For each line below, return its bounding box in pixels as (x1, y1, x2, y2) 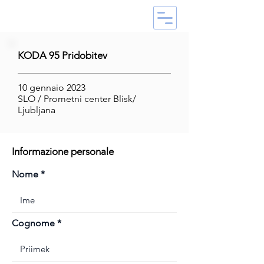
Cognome (12, 217, 55, 229)
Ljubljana (18, 104, 55, 115)
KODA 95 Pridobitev (18, 49, 107, 61)
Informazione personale (12, 146, 114, 157)
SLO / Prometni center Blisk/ (18, 93, 136, 104)
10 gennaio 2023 (18, 82, 85, 93)
